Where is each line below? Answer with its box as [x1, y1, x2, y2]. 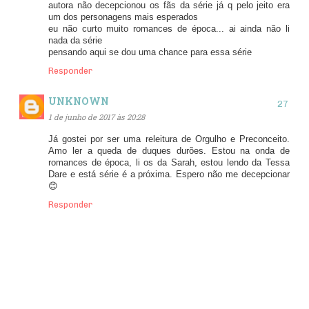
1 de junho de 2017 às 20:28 [48, 111, 145, 122]
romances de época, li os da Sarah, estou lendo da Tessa [48, 157, 290, 168]
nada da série [48, 35, 102, 46]
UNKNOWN [48, 94, 109, 108]
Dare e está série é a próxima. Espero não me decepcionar [48, 169, 290, 179]
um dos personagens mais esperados [48, 12, 198, 22]
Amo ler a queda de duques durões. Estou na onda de [48, 146, 290, 156]
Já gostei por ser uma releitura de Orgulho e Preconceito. [48, 134, 290, 144]
